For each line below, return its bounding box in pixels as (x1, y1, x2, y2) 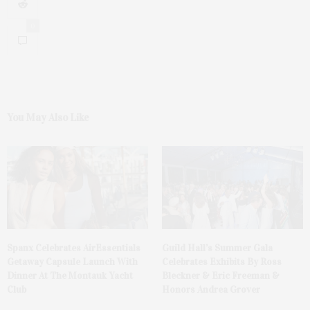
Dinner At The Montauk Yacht (7, 270, 133, 282)
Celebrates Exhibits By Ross (162, 256, 282, 268)
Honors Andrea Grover (162, 284, 260, 296)
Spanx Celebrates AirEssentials (7, 242, 140, 255)
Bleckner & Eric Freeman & (162, 270, 280, 282)
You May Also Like (7, 111, 89, 125)
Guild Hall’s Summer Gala (162, 242, 273, 255)
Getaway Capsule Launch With (7, 256, 138, 268)
